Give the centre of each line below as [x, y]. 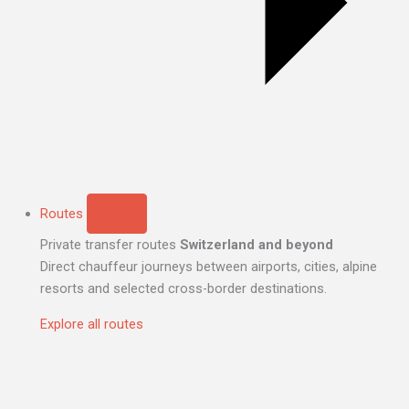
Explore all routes [91, 324]
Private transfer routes [108, 245]
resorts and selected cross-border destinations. [183, 289]
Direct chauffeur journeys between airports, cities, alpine [208, 267]
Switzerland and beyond [256, 245]
